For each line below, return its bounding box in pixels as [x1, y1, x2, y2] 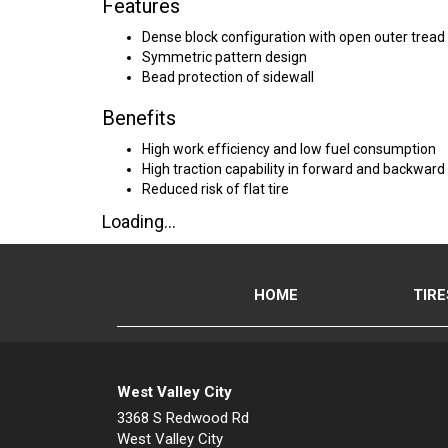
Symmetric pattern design [142, 49, 307, 65]
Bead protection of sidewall [142, 69, 314, 85]
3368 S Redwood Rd [117, 409, 249, 427]
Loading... [102, 211, 176, 232]
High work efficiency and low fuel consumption [142, 141, 436, 157]
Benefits [102, 106, 176, 130]
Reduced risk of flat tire [142, 181, 289, 197]
